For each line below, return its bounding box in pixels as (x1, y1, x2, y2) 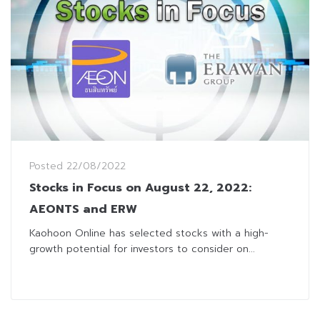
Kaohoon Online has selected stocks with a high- (29, 226, 269, 241)
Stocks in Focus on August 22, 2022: (29, 179, 251, 197)
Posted (29, 159, 66, 174)
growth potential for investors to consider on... (29, 241, 255, 257)
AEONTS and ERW (29, 201, 137, 219)
